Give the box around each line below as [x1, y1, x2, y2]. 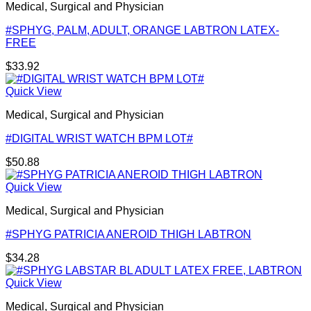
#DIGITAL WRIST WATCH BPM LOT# [6, 133, 193, 145]
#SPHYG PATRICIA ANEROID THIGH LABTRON [6, 228, 251, 241]
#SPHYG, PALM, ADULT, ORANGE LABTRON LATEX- [6, 24, 279, 37]
